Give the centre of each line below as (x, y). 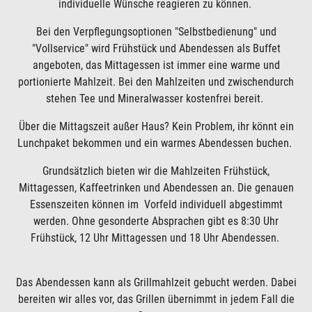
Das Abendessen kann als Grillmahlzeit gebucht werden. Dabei (156, 282)
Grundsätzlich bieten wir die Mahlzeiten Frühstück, (156, 171)
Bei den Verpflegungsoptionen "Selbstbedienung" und (156, 32)
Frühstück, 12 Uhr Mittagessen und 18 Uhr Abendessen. (156, 238)
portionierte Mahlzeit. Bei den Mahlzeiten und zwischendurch (156, 82)
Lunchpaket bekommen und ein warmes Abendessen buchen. (156, 143)
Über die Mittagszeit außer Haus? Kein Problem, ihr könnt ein (156, 126)
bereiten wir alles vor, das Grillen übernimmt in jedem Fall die (156, 299)
